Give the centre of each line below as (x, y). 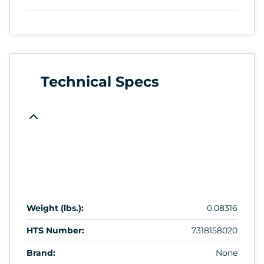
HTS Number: (55, 230)
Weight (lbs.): (55, 208)
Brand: (41, 253)
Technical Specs (100, 81)
